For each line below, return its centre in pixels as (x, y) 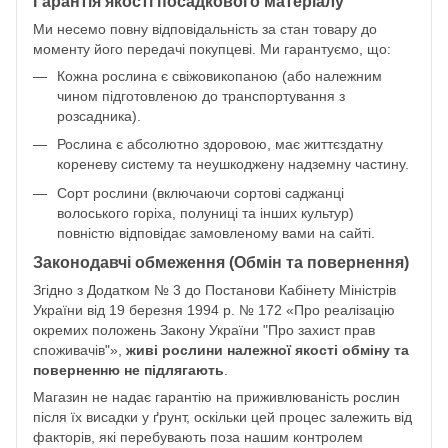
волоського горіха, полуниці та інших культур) (205, 212)
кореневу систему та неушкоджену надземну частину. (233, 164)
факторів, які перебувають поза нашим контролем (198, 437)
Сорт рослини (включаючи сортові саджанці (200, 192)
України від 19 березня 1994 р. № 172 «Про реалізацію (214, 310)
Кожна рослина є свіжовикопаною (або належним (219, 76)
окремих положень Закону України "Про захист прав (204, 330)
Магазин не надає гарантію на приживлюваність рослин (216, 397)
